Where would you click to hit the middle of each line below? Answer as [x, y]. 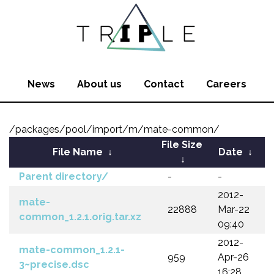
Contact [164, 84]
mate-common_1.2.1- [72, 250]
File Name [77, 152]
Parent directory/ [64, 176]
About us [99, 84]
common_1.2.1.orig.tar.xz [80, 217]
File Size [182, 145]
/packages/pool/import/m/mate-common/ [114, 129]
